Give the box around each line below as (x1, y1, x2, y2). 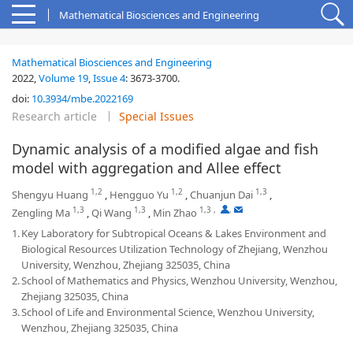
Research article (12, 109, 97, 124)
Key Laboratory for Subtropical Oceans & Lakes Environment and (21, 226, 326, 240)
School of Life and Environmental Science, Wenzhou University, (21, 305, 314, 319)
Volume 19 (39, 71, 88, 85)
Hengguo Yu (110, 188, 169, 202)
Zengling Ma (12, 206, 70, 220)
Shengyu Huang (12, 188, 88, 202)
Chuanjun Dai (190, 188, 253, 202)
